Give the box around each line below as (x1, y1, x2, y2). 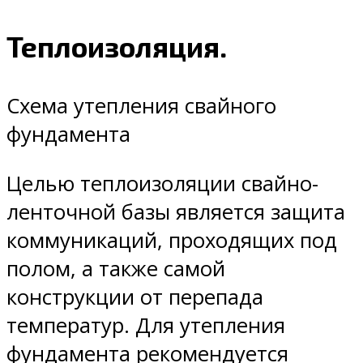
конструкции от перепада (6, 282, 263, 311)
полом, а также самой (6, 254, 225, 283)
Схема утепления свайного (6, 92, 276, 121)
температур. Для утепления (6, 310, 285, 340)
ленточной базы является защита (6, 197, 345, 226)
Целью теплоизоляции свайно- (6, 169, 318, 198)
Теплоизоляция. (6, 29, 227, 64)
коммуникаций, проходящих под (6, 225, 337, 254)
